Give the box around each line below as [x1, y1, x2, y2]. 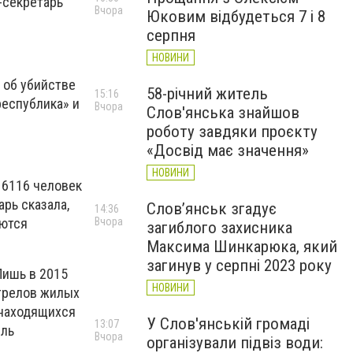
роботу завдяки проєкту [147, 122, 318, 141]
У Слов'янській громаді [147, 314, 310, 333]
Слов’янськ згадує [147, 199, 277, 218]
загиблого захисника [147, 218, 292, 237]
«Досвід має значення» [147, 141, 309, 160]
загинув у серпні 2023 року [147, 256, 332, 275]
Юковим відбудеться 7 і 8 [147, 7, 325, 26]
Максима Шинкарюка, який [147, 237, 337, 256]
